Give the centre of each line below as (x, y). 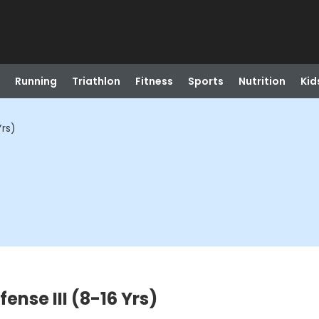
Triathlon (96, 81)
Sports (205, 81)
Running (36, 81)
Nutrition (262, 81)
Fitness (154, 81)
